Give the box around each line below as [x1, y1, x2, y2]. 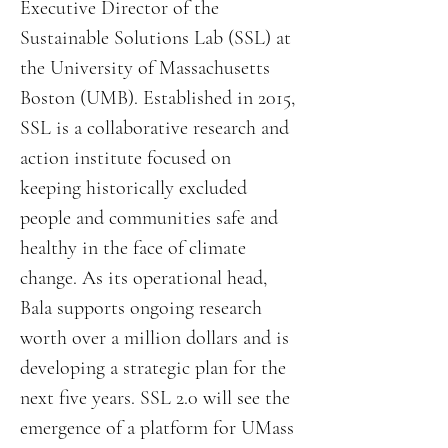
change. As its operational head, [20, 266, 267, 290]
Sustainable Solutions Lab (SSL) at [20, 26, 291, 50]
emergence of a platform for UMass [20, 416, 294, 440]
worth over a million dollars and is [20, 326, 289, 350]
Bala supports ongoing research [20, 296, 262, 320]
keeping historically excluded [20, 176, 247, 200]
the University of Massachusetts [20, 56, 270, 80]
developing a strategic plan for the [20, 356, 286, 380]
